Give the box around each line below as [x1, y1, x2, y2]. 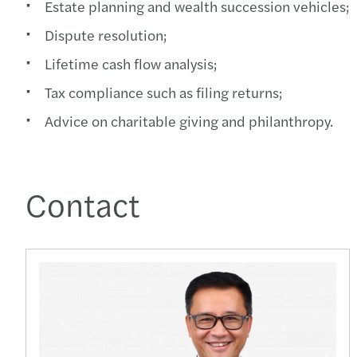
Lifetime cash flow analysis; [45, 53, 220, 73]
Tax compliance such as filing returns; [45, 82, 285, 102]
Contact [25, 181, 140, 227]
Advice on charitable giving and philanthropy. [45, 111, 336, 131]
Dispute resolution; [45, 25, 170, 45]
